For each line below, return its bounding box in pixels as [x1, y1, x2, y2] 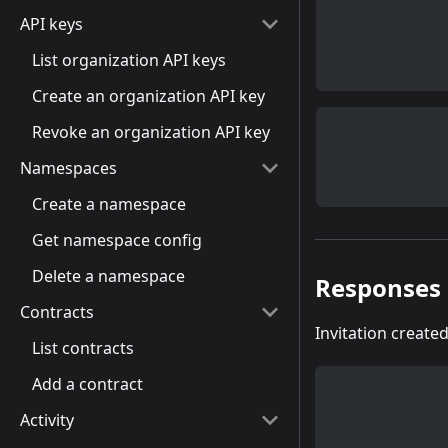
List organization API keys [32, 49, 226, 71]
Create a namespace [32, 193, 186, 215]
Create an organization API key [32, 85, 265, 107]
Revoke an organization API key [32, 121, 270, 143]
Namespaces [20, 157, 117, 179]
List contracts [32, 337, 134, 359]
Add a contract [32, 373, 143, 395]
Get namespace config [32, 229, 202, 251]
